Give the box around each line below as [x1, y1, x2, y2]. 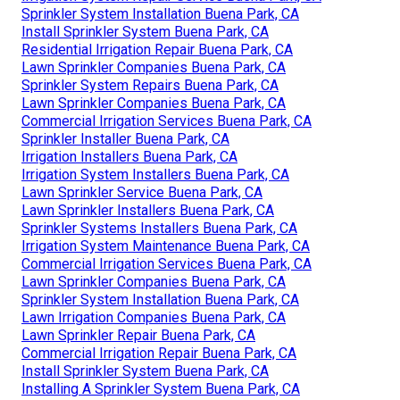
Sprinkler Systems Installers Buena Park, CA [21, 219, 297, 237]
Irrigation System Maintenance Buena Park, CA [21, 237, 310, 254]
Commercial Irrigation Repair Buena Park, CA [21, 344, 296, 362]
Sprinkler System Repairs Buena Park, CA [21, 76, 279, 94]
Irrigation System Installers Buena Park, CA [21, 165, 289, 183]
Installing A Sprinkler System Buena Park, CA [21, 379, 300, 397]
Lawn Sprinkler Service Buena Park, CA [21, 183, 262, 201]
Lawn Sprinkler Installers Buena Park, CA [21, 201, 274, 219]
